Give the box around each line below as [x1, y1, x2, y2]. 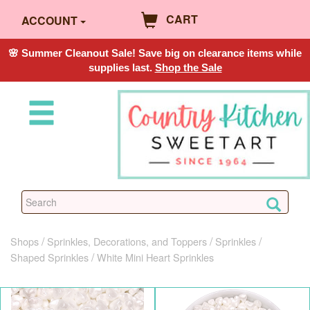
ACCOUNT [21, 12, 77, 29]
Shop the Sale [154, 61, 222, 73]
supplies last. [88, 61, 155, 73]
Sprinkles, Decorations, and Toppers [47, 233, 207, 248]
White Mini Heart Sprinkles [97, 249, 214, 264]
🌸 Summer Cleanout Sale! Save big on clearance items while [8, 46, 302, 59]
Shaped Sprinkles [10, 249, 89, 264]
